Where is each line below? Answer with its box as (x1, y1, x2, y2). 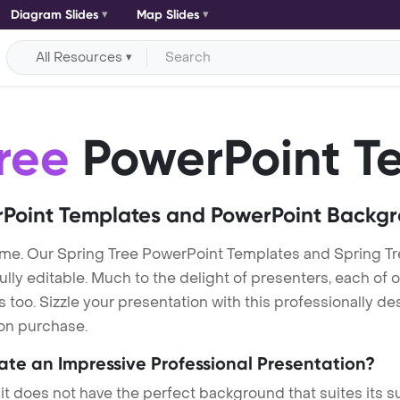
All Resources (36, 48, 123, 66)
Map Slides (136, 7, 200, 22)
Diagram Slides (10, 7, 99, 22)
